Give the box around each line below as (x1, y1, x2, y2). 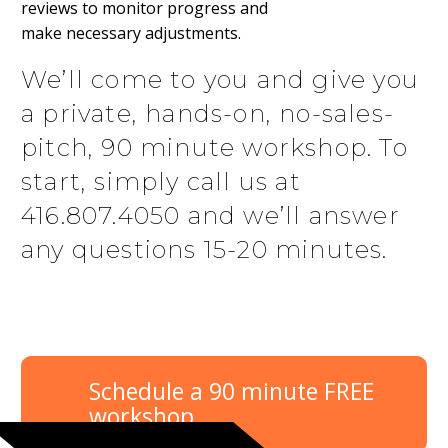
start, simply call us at (21, 167, 301, 197)
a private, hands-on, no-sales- (21, 99, 395, 129)
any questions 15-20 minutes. (21, 235, 388, 265)
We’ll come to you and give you (21, 65, 420, 95)
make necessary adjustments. (21, 21, 241, 44)
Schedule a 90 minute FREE (89, 375, 374, 408)
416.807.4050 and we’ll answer (21, 201, 400, 231)
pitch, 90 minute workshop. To (21, 133, 408, 163)
